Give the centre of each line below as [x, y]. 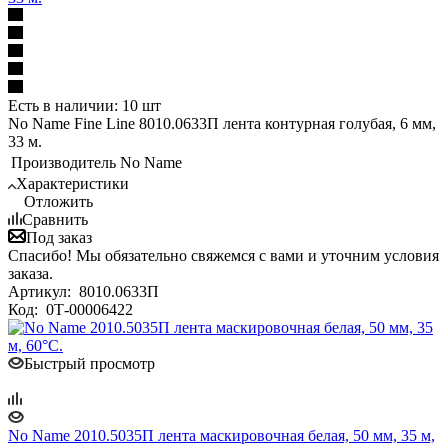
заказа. [30, 273]
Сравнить [55, 219]
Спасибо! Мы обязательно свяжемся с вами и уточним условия [223, 255]
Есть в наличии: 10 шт [84, 105]
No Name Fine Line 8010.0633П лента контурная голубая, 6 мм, [222, 123]
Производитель [63, 162]
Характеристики [72, 183]
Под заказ [59, 237]
